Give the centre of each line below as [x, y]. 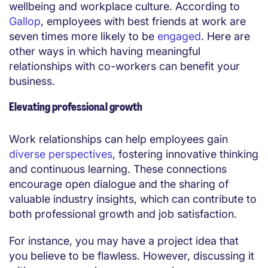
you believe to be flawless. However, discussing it [132, 256]
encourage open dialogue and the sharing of [119, 184]
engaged [179, 36]
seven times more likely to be [83, 36]
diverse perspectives [61, 154]
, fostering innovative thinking [185, 154]
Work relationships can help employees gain [118, 139]
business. [32, 81]
